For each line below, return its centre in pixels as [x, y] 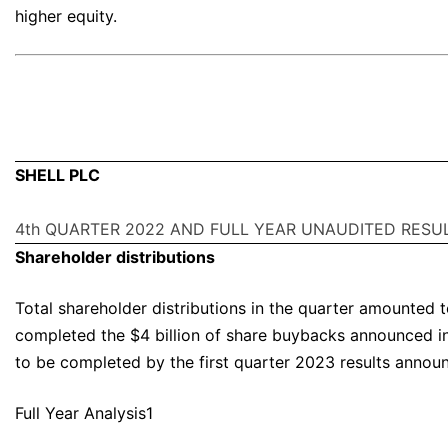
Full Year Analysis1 [84, 413]
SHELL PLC [57, 175]
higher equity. [66, 16]
